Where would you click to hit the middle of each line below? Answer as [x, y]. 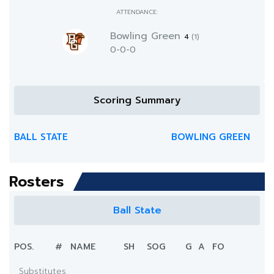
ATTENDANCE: [137, 12]
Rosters [37, 182]
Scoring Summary [137, 100]
